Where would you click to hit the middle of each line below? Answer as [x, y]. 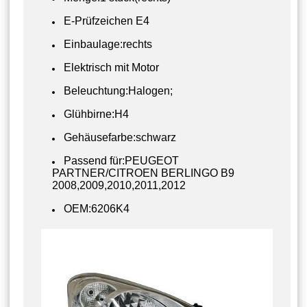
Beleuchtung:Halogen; [118, 90]
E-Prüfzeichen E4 [107, 21]
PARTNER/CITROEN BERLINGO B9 [143, 173]
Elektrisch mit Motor [111, 67]
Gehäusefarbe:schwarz [120, 137]
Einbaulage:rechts [108, 44]
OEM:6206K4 [97, 208]
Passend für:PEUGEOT [121, 160]
